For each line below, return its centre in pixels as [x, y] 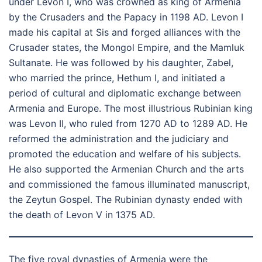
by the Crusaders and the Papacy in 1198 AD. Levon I [126, 17]
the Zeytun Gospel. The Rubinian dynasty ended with [125, 200]
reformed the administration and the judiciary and [119, 139]
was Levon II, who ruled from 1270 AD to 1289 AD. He [128, 124]
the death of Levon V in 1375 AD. [82, 215]
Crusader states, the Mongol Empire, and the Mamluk [127, 48]
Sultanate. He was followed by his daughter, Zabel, [121, 63]
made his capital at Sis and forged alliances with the [125, 32]
